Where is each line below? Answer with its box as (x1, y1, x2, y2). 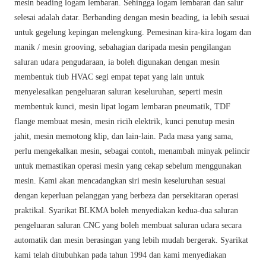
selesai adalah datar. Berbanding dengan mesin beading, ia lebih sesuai (14, 13, 250, 23)
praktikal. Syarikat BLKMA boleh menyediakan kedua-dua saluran (14, 206, 239, 216)
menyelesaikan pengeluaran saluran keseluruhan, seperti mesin (14, 87, 223, 97)
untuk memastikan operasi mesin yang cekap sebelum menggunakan (14, 161, 242, 171)
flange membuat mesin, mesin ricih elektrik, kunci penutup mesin (14, 117, 235, 126)
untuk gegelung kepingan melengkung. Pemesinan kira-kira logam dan (14, 28, 252, 37)
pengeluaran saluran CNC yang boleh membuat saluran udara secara (14, 221, 242, 230)
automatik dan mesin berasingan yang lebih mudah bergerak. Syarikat (14, 236, 249, 245)
